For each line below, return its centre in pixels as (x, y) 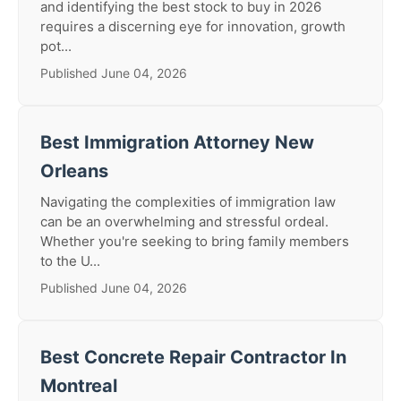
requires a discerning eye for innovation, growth (193, 26)
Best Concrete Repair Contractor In (193, 357)
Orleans (74, 171)
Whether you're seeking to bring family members (195, 241)
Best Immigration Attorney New (177, 142)
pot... (56, 46)
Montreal (79, 386)
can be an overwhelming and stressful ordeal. (184, 222)
